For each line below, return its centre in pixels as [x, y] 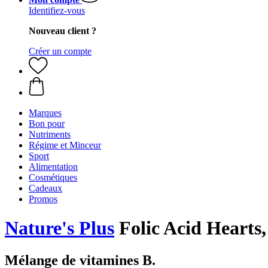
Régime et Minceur [65, 145]
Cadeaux [45, 188]
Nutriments [50, 134]
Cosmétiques [53, 177]
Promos [43, 199]
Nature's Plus [60, 228]
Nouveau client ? [63, 31]
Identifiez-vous [57, 10]
